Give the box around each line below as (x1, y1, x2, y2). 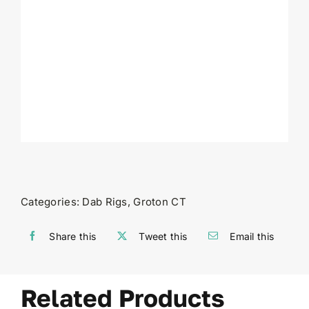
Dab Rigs (82, 195, 128, 209)
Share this (49, 230, 97, 242)
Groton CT (133, 195, 186, 209)
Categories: (20, 195, 83, 209)
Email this (230, 230, 275, 242)
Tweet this (139, 230, 188, 242)
